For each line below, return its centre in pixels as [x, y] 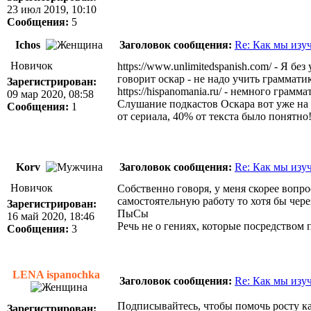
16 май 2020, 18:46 [51, 216]
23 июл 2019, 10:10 [52, 9]
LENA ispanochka [58, 275]
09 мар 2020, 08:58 [50, 94]
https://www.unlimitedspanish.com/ [194, 66]
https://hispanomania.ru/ [169, 91]
